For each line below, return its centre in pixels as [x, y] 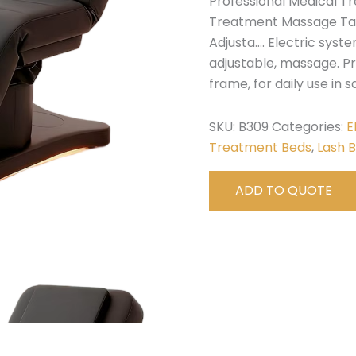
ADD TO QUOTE [284, 190]
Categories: [310, 126]
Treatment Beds [261, 147]
